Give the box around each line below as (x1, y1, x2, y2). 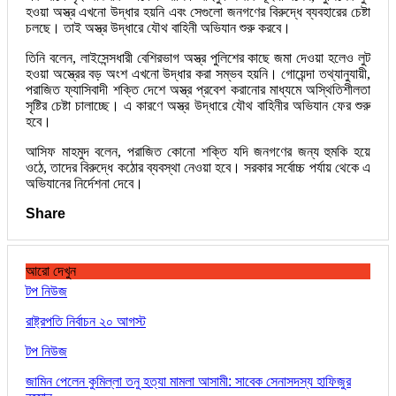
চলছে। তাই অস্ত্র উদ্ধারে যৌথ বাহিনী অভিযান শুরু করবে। (26, 19, 291, 35)
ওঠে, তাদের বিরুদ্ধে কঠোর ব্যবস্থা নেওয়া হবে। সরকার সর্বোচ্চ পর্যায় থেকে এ (26, 159, 370, 175)
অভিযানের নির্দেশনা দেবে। (26, 175, 143, 191)
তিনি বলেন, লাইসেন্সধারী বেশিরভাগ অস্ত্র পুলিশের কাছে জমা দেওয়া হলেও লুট (26, 49, 370, 65)
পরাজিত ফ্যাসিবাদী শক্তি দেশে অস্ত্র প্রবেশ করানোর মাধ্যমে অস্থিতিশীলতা (26, 81, 370, 97)
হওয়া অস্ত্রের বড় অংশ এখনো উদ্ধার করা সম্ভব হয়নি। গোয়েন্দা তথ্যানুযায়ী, (26, 65, 370, 81)
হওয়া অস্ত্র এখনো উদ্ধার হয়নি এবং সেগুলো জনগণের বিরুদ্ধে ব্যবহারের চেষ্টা (26, 4, 370, 19)
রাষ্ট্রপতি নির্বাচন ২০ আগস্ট (26, 313, 146, 329)
